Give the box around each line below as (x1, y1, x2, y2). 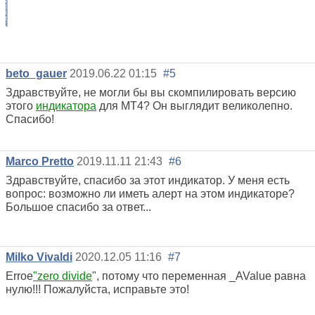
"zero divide (33, 270, 92, 283)
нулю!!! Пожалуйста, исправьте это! (6, 283, 189, 296)
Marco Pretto (6, 155, 74, 167)
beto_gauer (6, 67, 67, 79)
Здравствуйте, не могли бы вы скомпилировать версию (6, 86, 296, 98)
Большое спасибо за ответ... (6, 200, 151, 213)
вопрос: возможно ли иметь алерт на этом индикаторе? (6, 187, 295, 200)
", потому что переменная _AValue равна (92, 270, 306, 283)
